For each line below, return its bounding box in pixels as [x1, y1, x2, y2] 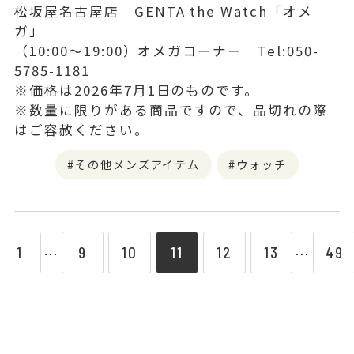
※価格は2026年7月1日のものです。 [14, 80, 260, 100]
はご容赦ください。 [14, 119, 149, 139]
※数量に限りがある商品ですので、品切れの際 [14, 100, 329, 119]
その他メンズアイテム [74, 155, 201, 172]
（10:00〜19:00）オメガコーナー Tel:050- [14, 40, 319, 60]
